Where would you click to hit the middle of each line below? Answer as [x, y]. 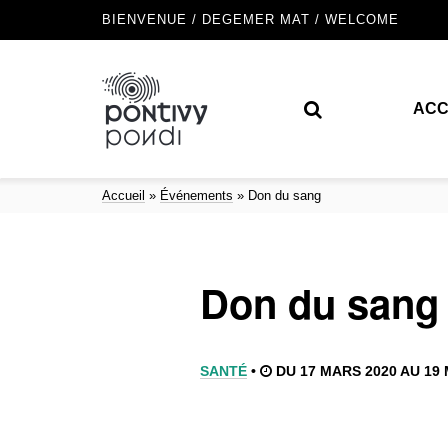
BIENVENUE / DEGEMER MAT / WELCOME [250, 20]
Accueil [123, 196]
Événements [196, 196]
